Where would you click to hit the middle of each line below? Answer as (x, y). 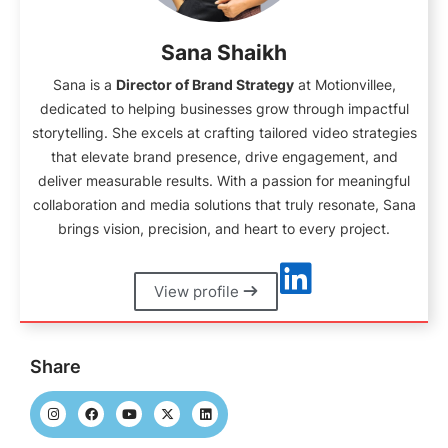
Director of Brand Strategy (204, 85)
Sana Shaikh (224, 53)
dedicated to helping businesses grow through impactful (224, 109)
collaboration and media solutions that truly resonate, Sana (224, 205)
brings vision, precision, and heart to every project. (224, 229)
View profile (198, 292)
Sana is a (84, 85)
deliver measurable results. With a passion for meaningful (224, 181)
